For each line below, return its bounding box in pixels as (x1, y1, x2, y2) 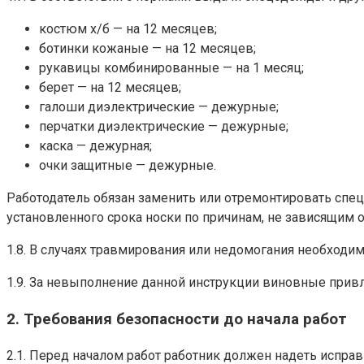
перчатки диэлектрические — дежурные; (39, 119, 288, 135)
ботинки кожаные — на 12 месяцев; (39, 41, 256, 57)
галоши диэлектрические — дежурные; (39, 99, 279, 115)
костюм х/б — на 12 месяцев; (39, 21, 217, 37)
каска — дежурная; (39, 138, 152, 154)
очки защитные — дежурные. (39, 158, 216, 174)
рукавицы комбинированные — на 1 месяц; (39, 60, 304, 76)
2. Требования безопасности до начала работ (6, 310, 347, 329)
